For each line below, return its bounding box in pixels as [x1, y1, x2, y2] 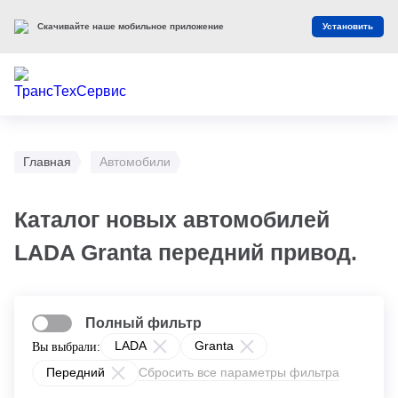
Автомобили [99, 155, 171, 169]
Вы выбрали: [32, 339, 100, 354]
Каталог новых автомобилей [14, 207, 330, 232]
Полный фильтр [85, 315, 202, 330]
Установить [322, 21, 373, 31]
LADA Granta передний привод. [14, 240, 357, 265]
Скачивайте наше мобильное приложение [37, 21, 224, 31]
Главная [23, 155, 71, 169]
